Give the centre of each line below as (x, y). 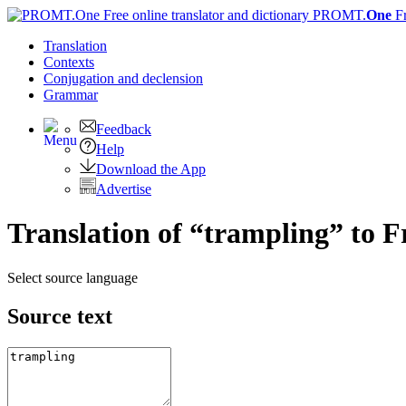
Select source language (72, 277)
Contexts (69, 62)
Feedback (124, 129)
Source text (60, 316)
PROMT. (338, 15)
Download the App (151, 169)
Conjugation (81, 78)
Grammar (71, 95)
